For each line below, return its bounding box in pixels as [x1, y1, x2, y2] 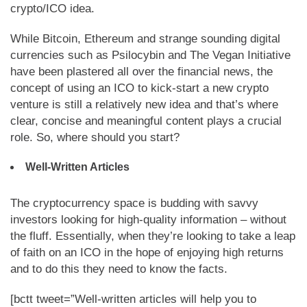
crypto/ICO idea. [10, 2, 95, 15]
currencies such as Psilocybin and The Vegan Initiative [10, 49, 291, 62]
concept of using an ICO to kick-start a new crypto [10, 82, 269, 95]
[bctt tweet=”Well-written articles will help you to [10, 293, 256, 306]
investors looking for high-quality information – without [10, 213, 286, 226]
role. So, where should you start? [10, 131, 180, 144]
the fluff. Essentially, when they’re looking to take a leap [10, 230, 295, 243]
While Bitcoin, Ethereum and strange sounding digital [10, 32, 280, 45]
